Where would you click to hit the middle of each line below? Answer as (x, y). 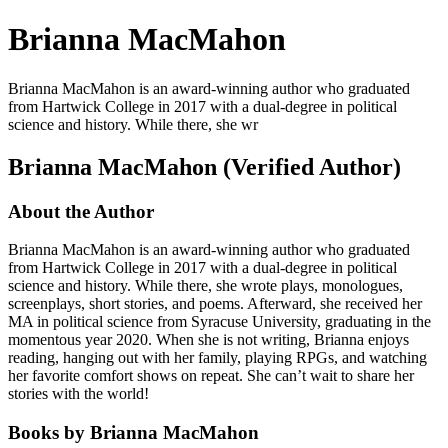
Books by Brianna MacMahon (133, 433)
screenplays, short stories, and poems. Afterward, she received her (215, 304)
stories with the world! (78, 394)
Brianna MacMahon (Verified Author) (204, 166)
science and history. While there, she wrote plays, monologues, (205, 286)
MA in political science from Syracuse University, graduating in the (219, 322)
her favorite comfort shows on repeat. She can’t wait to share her (211, 376)
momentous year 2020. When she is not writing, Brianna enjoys (208, 340)
